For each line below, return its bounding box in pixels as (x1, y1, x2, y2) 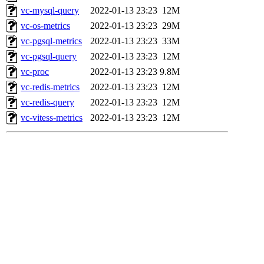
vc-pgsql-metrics (21, 36, 82, 47)
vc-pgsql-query (21, 51, 77, 62)
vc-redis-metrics (21, 82, 80, 93)
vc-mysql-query (21, 5, 79, 16)
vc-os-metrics (21, 21, 70, 31)
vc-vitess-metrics (21, 113, 82, 123)
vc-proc (21, 67, 49, 77)
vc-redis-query (21, 97, 74, 108)
